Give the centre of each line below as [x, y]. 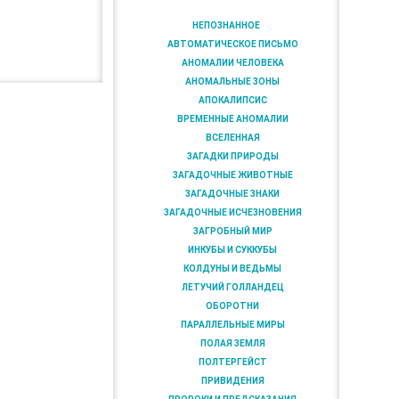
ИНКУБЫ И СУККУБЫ [233, 249]
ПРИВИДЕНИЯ [232, 380]
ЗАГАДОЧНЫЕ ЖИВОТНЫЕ [232, 175]
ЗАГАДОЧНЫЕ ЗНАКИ [233, 193]
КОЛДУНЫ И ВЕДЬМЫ [233, 268]
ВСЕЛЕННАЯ [232, 137]
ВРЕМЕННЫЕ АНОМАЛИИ [232, 118]
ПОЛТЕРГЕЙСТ [232, 362]
